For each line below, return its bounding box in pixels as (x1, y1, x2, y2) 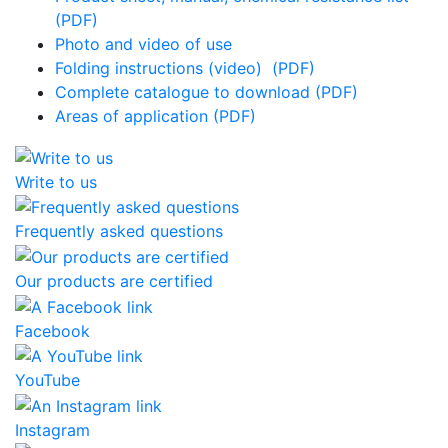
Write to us (15, 171, 97, 192)
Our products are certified (15, 270, 213, 291)
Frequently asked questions (15, 221, 223, 242)
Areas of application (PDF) (55, 106, 256, 126)
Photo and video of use (55, 34, 232, 54)
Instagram (15, 419, 90, 440)
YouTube (15, 370, 80, 391)
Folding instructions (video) (55, 58, 262, 78)
